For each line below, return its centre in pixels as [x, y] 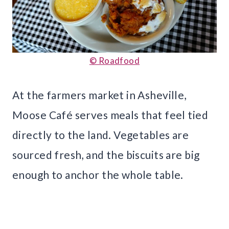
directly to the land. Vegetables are [101, 134]
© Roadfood [114, 60]
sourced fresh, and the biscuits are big [106, 154]
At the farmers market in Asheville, [99, 95]
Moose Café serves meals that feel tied [110, 114]
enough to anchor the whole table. [98, 174]
